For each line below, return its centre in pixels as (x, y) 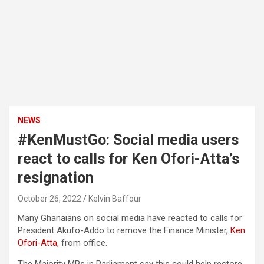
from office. (83, 243)
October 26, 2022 (49, 199)
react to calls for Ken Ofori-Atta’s (128, 159)
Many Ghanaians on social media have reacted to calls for (130, 218)
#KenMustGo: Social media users (128, 140)
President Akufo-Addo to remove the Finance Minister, (124, 230)
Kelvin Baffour (115, 199)
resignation (56, 178)
